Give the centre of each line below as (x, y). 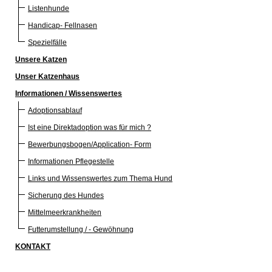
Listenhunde (49, 8)
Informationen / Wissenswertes (69, 93)
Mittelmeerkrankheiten (65, 212)
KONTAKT (33, 246)
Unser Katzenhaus (47, 76)
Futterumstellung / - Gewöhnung (81, 229)
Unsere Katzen (41, 59)
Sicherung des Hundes (66, 195)
